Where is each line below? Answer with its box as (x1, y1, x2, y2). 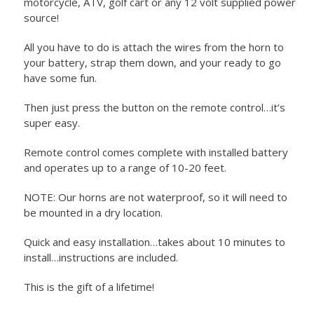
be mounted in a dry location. (23, 205, 163, 220)
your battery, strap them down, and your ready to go (23, 55, 281, 70)
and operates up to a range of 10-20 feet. (23, 161, 226, 175)
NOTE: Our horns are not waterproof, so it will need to (23, 190, 287, 205)
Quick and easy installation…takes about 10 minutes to (23, 235, 285, 250)
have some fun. (23, 71, 97, 86)
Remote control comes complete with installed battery (23, 145, 288, 160)
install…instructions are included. (23, 250, 178, 265)
